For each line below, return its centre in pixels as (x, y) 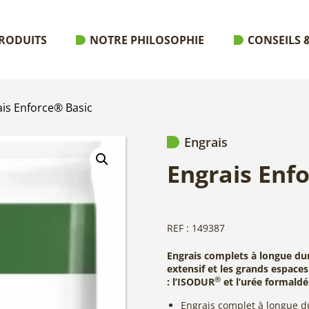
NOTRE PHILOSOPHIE (147, 40)
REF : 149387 (196, 228)
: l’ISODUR (191, 282)
